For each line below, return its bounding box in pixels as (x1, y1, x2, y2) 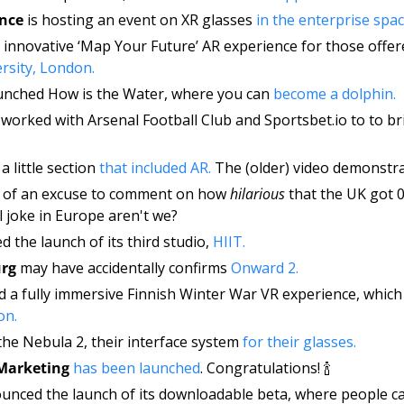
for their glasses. (243, 332, 360, 353)
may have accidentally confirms (16, 258, 231, 279)
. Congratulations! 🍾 (200, 358, 331, 379)
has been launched (73, 358, 200, 379)
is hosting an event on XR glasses (27, 10, 256, 31)
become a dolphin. (273, 84, 399, 105)
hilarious (230, 184, 289, 205)
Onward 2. (231, 258, 298, 279)
